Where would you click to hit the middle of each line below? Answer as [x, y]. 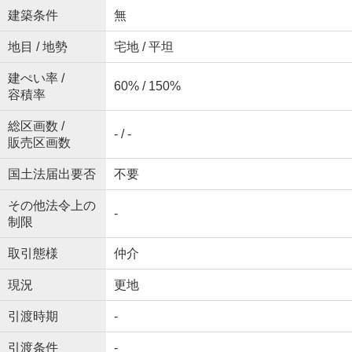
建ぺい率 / [36, 78]
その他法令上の [51, 205]
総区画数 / [36, 126]
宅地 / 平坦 [143, 47]
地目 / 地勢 [37, 47]
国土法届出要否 [51, 174]
